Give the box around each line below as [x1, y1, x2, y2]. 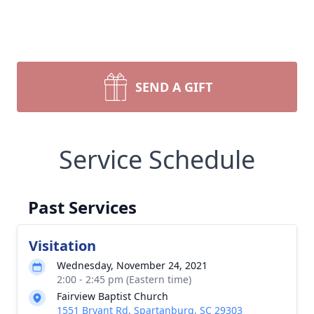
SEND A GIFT [135, 78, 212, 95]
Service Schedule [59, 142, 255, 177]
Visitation [29, 236, 96, 255]
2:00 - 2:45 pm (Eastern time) [57, 273, 191, 286]
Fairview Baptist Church [57, 289, 168, 303]
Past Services [28, 196, 137, 219]
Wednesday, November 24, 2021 [57, 259, 207, 272]
